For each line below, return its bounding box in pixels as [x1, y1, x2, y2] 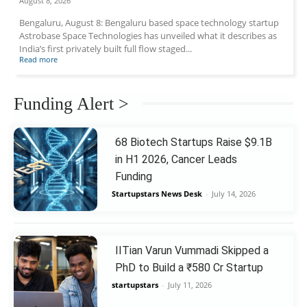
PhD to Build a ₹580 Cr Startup [114, 261, 263, 275]
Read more [19, 54, 58, 65]
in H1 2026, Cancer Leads [114, 152, 237, 166]
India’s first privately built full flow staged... [19, 42, 193, 56]
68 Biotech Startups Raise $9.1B [114, 135, 272, 149]
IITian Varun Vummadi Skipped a [114, 244, 269, 258]
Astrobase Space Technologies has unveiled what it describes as [19, 29, 278, 42]
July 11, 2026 [167, 280, 212, 291]
